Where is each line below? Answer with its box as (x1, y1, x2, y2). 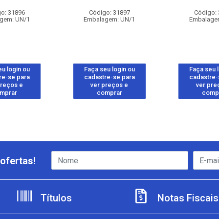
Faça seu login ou (84, 66, 135, 73)
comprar (96, 89, 122, 96)
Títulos (38, 192, 72, 204)
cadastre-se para (84, 73, 135, 81)
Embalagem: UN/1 (84, 16, 135, 23)
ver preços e (90, 81, 129, 88)
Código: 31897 (88, 9, 130, 16)
